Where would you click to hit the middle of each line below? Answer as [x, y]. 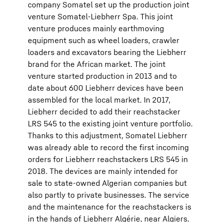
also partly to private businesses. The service [109, 195]
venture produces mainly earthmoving [96, 28]
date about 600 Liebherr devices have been [106, 88]
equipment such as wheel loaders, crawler [104, 40]
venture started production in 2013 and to [102, 76]
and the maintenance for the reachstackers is [110, 207]
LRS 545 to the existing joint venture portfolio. [110, 123]
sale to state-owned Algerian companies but [107, 183]
